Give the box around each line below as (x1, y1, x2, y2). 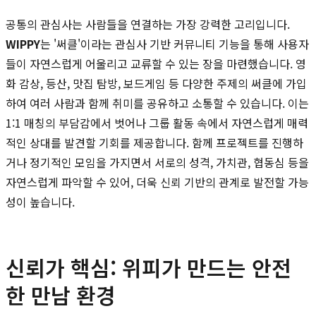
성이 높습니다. (6, 193, 75, 210)
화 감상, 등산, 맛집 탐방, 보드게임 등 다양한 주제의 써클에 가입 (6, 74, 307, 92)
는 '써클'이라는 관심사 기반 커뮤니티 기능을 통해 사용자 (40, 35, 309, 52)
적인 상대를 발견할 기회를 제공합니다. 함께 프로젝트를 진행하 (6, 133, 303, 151)
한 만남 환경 (6, 279, 116, 310)
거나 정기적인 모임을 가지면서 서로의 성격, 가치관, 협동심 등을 (6, 153, 309, 171)
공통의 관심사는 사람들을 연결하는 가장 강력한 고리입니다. (6, 15, 290, 32)
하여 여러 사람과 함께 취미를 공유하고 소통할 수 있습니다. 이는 (6, 94, 309, 111)
